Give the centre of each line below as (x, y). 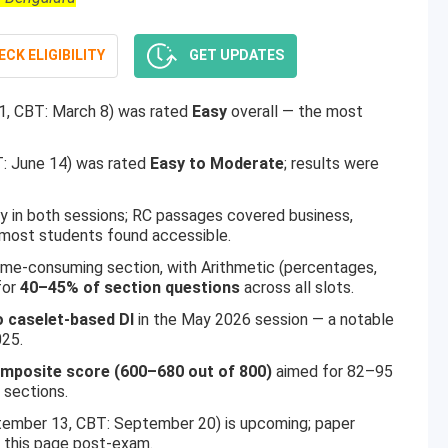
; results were (331, 163)
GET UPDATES (236, 54)
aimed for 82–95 (332, 371)
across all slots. (297, 287)
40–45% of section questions (130, 287)
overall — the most (295, 111)
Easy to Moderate (217, 163)
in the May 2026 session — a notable (264, 319)
